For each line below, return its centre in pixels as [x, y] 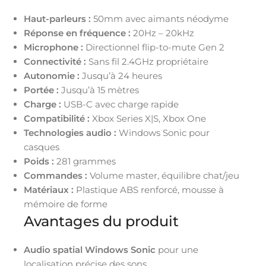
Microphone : [53, 47]
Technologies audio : [70, 132]
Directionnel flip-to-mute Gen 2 [154, 47]
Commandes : [56, 175]
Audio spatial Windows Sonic [90, 249]
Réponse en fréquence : [77, 33]
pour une [177, 249]
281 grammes [85, 161]
